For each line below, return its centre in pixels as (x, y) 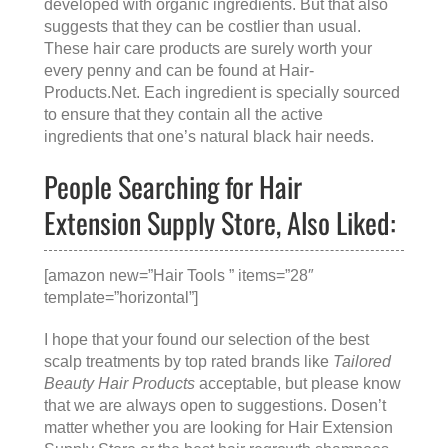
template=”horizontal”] (121, 298)
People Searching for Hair (173, 186)
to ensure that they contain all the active (183, 115)
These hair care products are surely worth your (208, 49)
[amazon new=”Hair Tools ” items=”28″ (179, 276)
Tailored (362, 362)
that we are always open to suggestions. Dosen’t (215, 406)
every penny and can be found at (161, 71)
